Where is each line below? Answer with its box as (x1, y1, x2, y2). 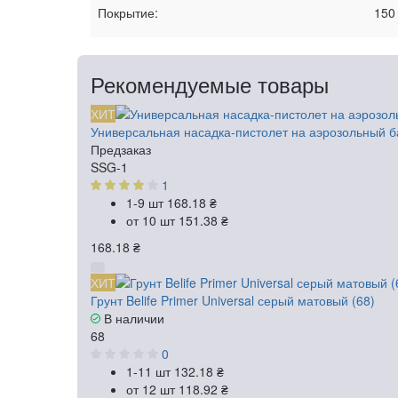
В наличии (100, 309, 164, 328)
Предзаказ (91, 140, 151, 159)
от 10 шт (126, 211, 179, 230)
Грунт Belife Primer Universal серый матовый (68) (91, 291, 375, 310)
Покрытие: (98, 4, 158, 22)
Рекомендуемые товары (91, 68, 329, 100)
